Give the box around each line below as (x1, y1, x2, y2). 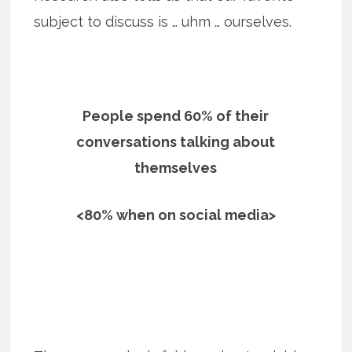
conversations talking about (76, 133, 276, 150)
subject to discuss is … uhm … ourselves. (34, 13, 292, 30)
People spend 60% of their (82, 107, 269, 124)
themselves (134, 159, 218, 176)
